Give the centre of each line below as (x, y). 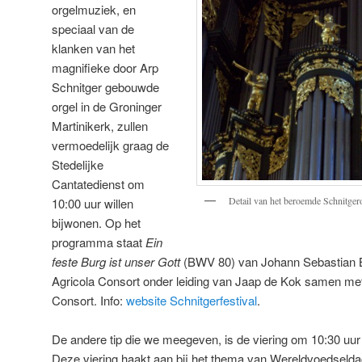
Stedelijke (78, 164)
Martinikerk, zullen (100, 125)
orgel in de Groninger (107, 106)
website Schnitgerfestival (192, 300)
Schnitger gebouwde (105, 86)
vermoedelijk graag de (110, 145)
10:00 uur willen (93, 203)
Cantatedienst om (98, 183)
